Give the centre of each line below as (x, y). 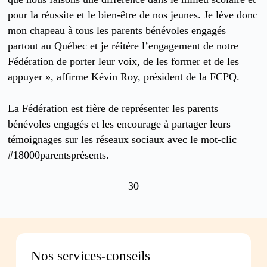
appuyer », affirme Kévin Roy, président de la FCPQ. (124, 77)
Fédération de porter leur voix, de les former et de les (124, 62)
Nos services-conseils (90, 256)
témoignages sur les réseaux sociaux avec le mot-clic (122, 139)
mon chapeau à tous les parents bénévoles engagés (117, 31)
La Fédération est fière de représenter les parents (113, 108)
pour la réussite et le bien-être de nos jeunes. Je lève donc (133, 15)
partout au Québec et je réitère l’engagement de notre (123, 46)
